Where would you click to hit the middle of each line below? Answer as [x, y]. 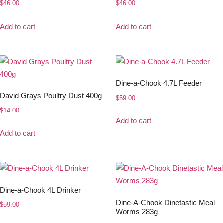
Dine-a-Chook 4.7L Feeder [159, 83]
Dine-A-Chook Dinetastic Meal [165, 202]
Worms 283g [137, 211]
